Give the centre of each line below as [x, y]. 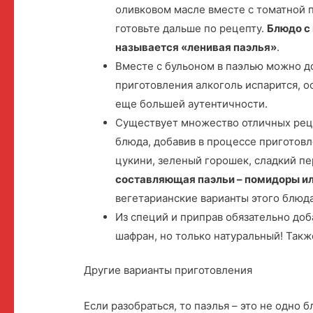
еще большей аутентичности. [192, 103]
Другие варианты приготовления [168, 270]
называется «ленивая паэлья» [196, 47]
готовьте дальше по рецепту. [191, 28]
